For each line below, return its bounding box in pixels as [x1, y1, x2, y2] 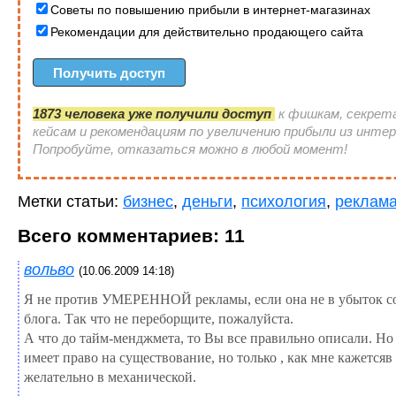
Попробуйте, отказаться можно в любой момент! [33, 141, 348, 156]
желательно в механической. [24, 369, 196, 385]
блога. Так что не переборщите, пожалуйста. [24, 310, 293, 326]
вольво [24, 260, 74, 278]
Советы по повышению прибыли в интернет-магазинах [50, 2, 371, 17]
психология [241, 192, 326, 210]
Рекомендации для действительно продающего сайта [50, 24, 364, 39]
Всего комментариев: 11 [18, 225, 245, 246]
